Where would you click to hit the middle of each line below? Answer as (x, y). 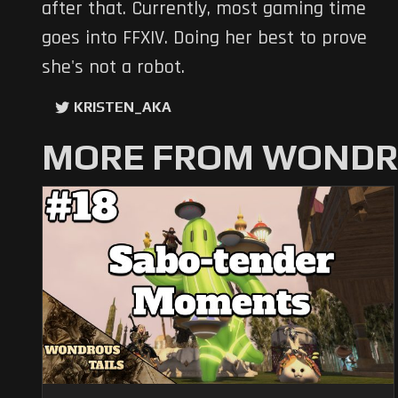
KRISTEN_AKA (123, 107)
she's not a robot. (113, 68)
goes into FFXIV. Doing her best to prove (204, 39)
